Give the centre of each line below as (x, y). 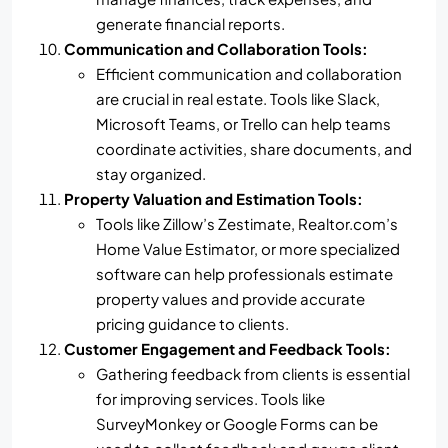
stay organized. (151, 174)
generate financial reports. (190, 24)
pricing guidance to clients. (192, 324)
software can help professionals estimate (244, 274)
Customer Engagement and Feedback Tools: (227, 349)
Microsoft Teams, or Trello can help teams (243, 124)
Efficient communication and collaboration (249, 74)
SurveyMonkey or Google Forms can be (237, 424)
